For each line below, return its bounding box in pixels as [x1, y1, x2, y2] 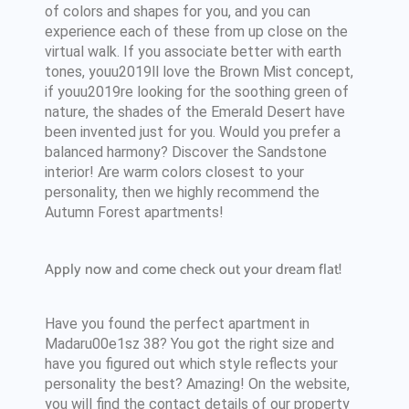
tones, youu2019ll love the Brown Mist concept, [44, 63, 353, 80]
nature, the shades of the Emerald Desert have [44, 103, 345, 121]
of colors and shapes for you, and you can [44, 3, 310, 20]
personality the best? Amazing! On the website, [44, 375, 350, 393]
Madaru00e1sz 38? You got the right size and [44, 335, 334, 352]
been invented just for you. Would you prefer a [44, 123, 341, 141]
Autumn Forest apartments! [44, 204, 224, 221]
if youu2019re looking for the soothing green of [44, 83, 349, 100]
